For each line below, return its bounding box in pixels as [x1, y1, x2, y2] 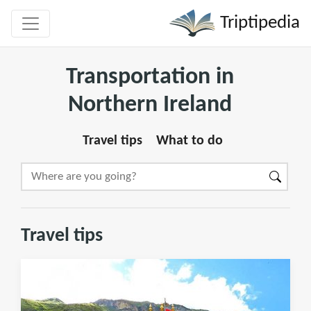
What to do [156, 134, 223, 148]
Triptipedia [216, 13, 300, 33]
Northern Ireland [68, 93, 232, 117]
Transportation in [66, 65, 234, 90]
